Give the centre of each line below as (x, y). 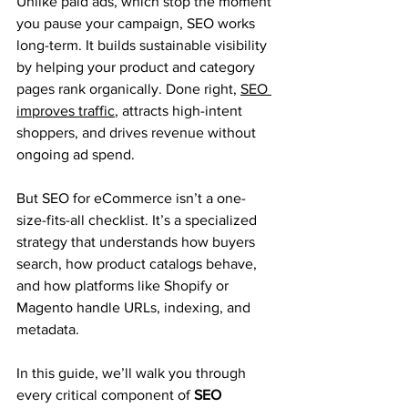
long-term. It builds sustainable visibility (143, 45)
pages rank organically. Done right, (128, 89)
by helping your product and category (138, 67)
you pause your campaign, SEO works (138, 23)
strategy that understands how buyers (138, 242)
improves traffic (66, 111)
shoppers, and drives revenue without (138, 133)
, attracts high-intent (180, 111)
